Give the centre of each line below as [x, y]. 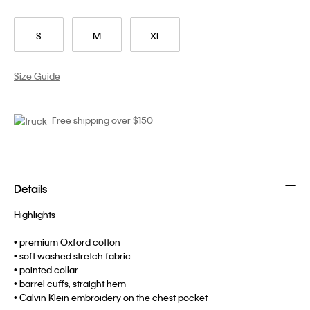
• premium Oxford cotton [67, 242]
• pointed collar [46, 270]
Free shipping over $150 [102, 120]
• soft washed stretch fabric [72, 256]
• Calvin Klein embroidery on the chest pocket [111, 298]
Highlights [35, 215]
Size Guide [37, 75]
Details [30, 189]
